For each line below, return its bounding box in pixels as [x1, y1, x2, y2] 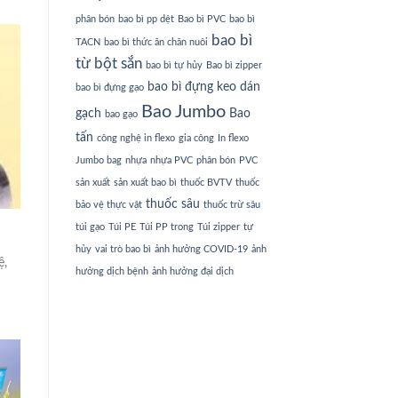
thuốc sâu [145, 198, 200, 211]
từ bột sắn [75, 57, 142, 72]
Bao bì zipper [205, 60, 262, 71]
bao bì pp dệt [117, 14, 174, 25]
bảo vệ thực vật [75, 200, 142, 211]
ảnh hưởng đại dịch [151, 267, 234, 277]
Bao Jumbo [140, 103, 226, 122]
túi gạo [75, 222, 105, 233]
